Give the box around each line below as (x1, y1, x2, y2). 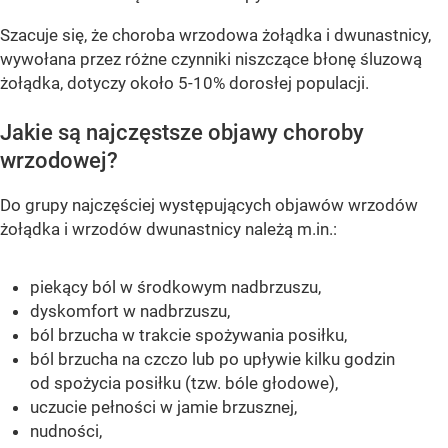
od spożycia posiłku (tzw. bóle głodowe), (30, 372, 338, 393)
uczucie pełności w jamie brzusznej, (30, 396, 297, 417)
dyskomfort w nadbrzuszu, (30, 300, 230, 321)
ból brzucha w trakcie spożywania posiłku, (30, 324, 347, 345)
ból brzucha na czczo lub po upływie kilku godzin (30, 348, 395, 369)
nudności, (30, 420, 102, 441)
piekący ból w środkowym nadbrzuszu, (30, 276, 321, 297)
